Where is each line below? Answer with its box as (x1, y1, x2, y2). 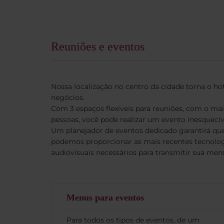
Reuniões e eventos (51, 40, 144, 53)
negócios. (51, 93, 84, 102)
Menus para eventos (66, 192, 144, 202)
